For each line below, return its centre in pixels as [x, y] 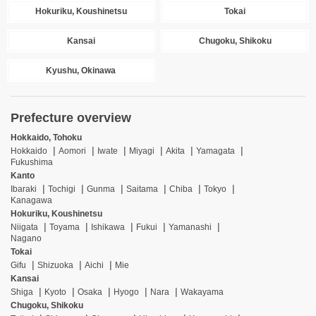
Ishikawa [108, 227]
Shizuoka [55, 265]
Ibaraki [24, 189]
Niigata [24, 227]
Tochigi [62, 189]
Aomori [72, 151]
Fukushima [32, 162]
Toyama [65, 227]
